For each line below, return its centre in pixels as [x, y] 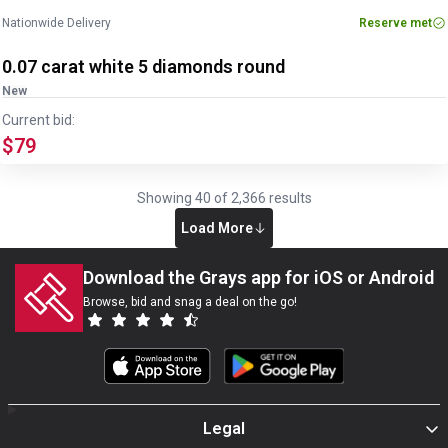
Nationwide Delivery [56, 23]
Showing [165, 198]
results [288, 198]
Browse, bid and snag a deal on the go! [189, 302]
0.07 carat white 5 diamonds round [143, 66]
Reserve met [395, 23]
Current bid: [38, 120]
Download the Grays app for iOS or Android [258, 277]
